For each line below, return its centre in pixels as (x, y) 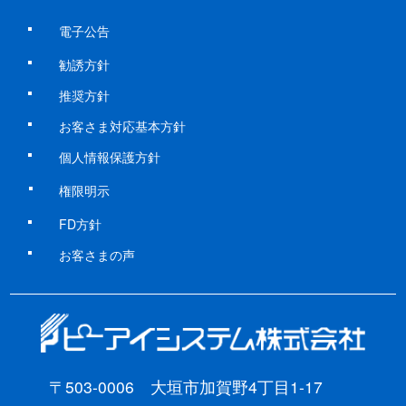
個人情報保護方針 (109, 156)
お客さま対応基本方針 (122, 126)
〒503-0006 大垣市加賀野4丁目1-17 (194, 386)
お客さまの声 (97, 254)
